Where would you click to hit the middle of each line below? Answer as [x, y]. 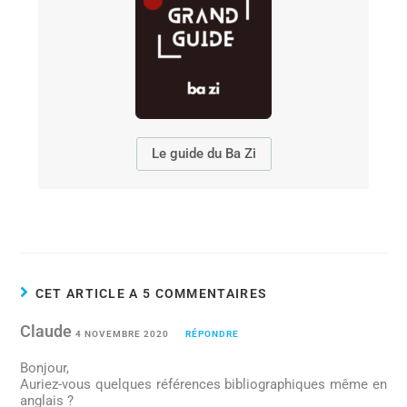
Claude [48, 331]
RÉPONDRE [213, 333]
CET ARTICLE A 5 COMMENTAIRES [151, 293]
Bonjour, [45, 367]
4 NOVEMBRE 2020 [123, 333]
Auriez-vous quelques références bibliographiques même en [203, 384]
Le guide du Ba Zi [203, 153]
